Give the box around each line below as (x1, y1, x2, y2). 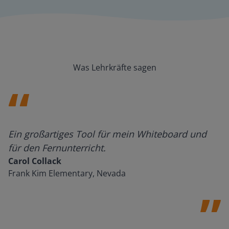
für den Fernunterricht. (8, 142, 106, 154)
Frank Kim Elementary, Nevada (8, 168, 126, 179)
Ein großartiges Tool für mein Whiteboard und (8, 128, 207, 140)
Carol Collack (8, 155, 61, 167)
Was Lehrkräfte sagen (73, 62, 156, 73)
